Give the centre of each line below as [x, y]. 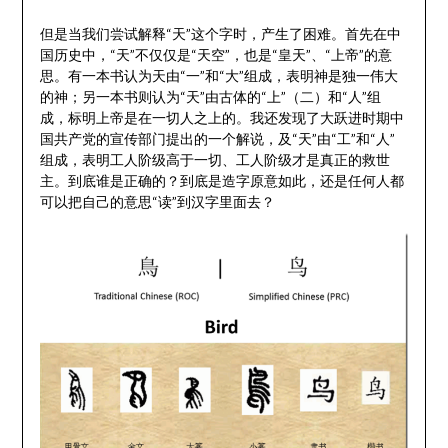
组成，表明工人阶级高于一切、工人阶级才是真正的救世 [214, 160]
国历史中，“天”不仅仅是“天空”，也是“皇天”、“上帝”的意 [215, 55]
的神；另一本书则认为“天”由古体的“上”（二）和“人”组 [210, 97]
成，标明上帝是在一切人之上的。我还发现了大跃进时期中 [221, 118]
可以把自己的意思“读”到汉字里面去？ [157, 202]
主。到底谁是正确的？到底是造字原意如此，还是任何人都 [221, 181]
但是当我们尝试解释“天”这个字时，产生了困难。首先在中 [220, 34]
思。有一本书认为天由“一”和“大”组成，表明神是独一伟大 [218, 76]
